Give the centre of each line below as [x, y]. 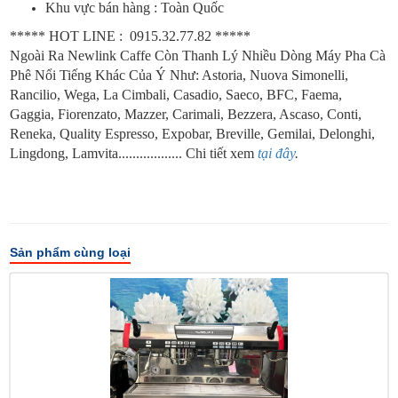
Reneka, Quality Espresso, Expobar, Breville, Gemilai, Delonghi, [193, 134]
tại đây [277, 154]
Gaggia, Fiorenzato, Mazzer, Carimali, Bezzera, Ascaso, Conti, [186, 115]
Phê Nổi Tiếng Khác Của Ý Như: [106, 76]
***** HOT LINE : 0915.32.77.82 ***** [131, 36]
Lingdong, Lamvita [64, 154]
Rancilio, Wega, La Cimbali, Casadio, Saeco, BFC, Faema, [176, 95]
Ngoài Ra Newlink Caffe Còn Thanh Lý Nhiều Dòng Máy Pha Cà [198, 56]
